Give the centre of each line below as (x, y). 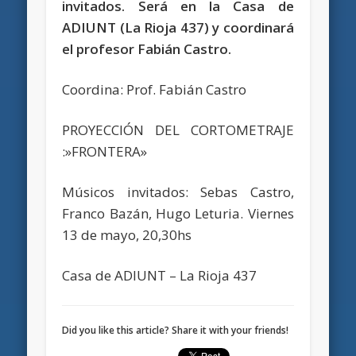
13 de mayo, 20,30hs (127, 235)
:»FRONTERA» (105, 152)
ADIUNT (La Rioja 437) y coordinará (178, 28)
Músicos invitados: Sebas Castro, (178, 192)
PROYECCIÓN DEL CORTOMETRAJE (178, 130)
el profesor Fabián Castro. (147, 49)
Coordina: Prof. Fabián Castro (155, 90)
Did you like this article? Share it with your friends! (176, 331)
